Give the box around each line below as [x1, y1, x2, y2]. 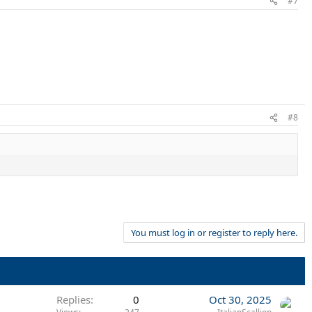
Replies [56, 292, 91, 306]
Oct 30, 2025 [209, 292, 272, 306]
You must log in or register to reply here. [131, 226, 297, 239]
